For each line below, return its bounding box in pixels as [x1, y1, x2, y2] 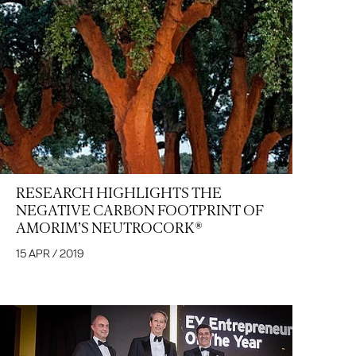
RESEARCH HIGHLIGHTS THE [16, 184, 222, 203]
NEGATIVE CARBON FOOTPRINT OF [16, 202, 264, 220]
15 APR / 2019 [16, 246, 84, 261]
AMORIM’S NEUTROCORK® [16, 219, 202, 238]
